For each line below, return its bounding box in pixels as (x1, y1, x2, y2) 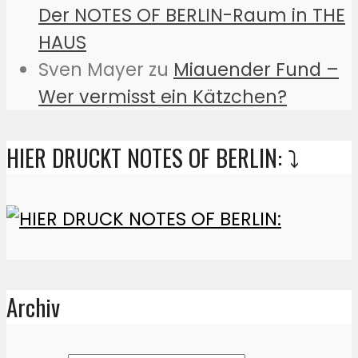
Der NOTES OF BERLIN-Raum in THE (38, 2, 345, 28)
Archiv (6, 289, 60, 324)
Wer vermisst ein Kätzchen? (38, 83, 287, 109)
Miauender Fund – (173, 56, 339, 82)
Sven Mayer (38, 56, 144, 82)
